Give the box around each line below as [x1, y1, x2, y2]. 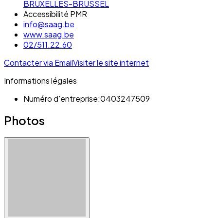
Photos [4, 113, 45, 128]
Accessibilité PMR [23, 8, 87, 19]
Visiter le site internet [73, 57, 149, 68]
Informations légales [4, 75, 77, 86]
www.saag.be [23, 29, 74, 39]
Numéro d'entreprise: [23, 93, 100, 104]
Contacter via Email [4, 57, 73, 68]
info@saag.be [23, 18, 74, 29]
